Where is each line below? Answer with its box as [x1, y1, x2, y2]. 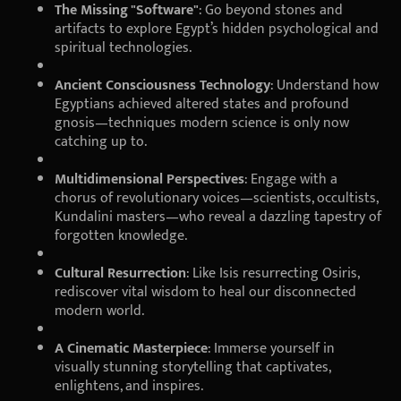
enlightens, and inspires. [55, 373, 203, 398]
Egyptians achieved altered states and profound [55, 91, 349, 116]
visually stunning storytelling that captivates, [55, 354, 330, 380]
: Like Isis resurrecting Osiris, [186, 260, 359, 286]
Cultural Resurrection [55, 260, 186, 286]
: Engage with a [244, 166, 337, 192]
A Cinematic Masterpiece [55, 336, 208, 361]
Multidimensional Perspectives [55, 166, 244, 192]
